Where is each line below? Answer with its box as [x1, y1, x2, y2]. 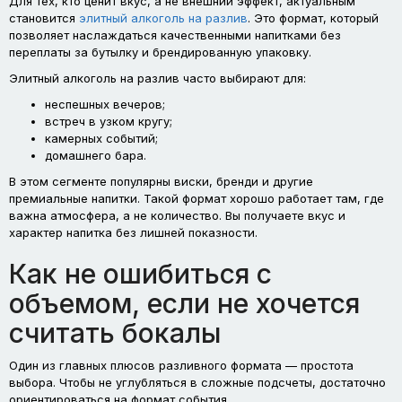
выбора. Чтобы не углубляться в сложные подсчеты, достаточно [9, 374, 386, 389]
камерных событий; [45, 130, 158, 145]
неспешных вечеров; [45, 96, 165, 111]
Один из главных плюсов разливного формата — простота [9, 357, 354, 372]
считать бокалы [9, 316, 221, 349]
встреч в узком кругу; [45, 113, 172, 128]
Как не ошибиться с [9, 257, 272, 290]
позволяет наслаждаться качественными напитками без [9, 27, 341, 42]
